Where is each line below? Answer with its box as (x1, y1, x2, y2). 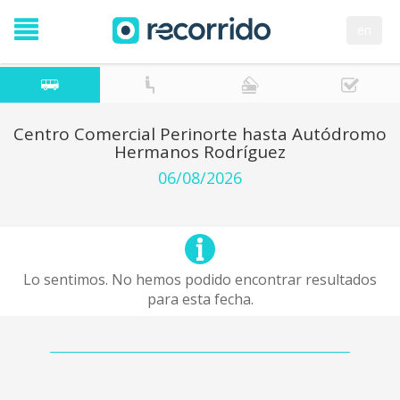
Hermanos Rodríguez (114, 140, 286, 163)
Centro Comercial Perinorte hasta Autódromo (13, 122, 387, 146)
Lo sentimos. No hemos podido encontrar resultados (23, 270, 377, 289)
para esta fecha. (146, 289, 254, 309)
